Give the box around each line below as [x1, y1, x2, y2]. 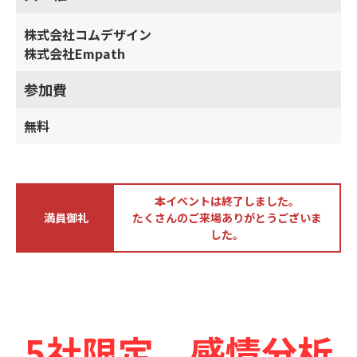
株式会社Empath [24, 44, 125, 63]
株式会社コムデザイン [24, 25, 151, 44]
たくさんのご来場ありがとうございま [131, 210, 322, 226]
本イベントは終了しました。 [154, 193, 300, 209]
